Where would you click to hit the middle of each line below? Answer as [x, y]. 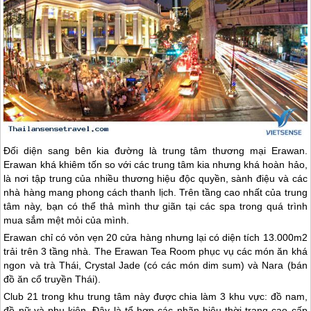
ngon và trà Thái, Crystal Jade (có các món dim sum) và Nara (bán [155, 266]
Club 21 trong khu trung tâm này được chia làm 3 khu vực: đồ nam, [155, 297]
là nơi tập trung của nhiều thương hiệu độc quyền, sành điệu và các [155, 179]
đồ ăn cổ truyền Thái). [52, 279]
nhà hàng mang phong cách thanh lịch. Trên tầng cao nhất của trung [155, 193]
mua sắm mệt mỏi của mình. [67, 220]
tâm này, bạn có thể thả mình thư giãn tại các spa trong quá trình [155, 207]
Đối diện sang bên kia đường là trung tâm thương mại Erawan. [155, 151]
